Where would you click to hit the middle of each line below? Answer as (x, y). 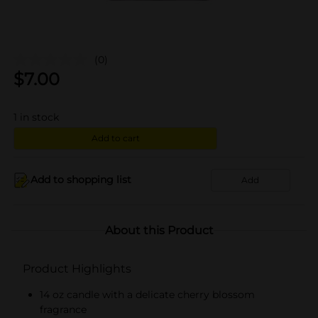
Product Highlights (77, 268)
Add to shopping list (81, 180)
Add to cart (115, 138)
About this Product (159, 230)
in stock (39, 117)
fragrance (63, 309)
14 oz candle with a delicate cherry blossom (147, 294)
